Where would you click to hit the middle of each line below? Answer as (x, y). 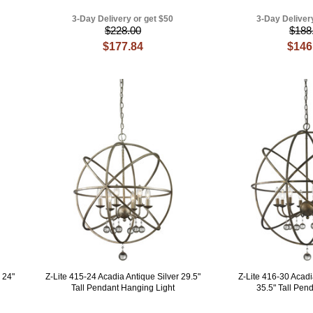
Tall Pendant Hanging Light (123, 287)
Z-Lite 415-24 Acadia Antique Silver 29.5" (123, 276)
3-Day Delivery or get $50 (123, 19)
